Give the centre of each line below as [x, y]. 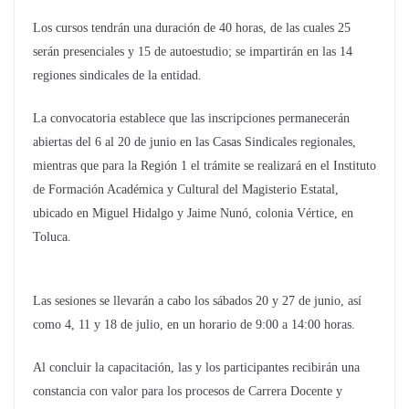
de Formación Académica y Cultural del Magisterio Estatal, [186, 190]
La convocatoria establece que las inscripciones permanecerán [191, 119]
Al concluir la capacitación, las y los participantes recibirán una [196, 367]
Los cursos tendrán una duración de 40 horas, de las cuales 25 [192, 28]
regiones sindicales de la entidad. [117, 76]
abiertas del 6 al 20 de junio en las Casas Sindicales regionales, [194, 142]
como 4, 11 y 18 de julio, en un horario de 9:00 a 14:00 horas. [194, 324]
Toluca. [52, 237]
